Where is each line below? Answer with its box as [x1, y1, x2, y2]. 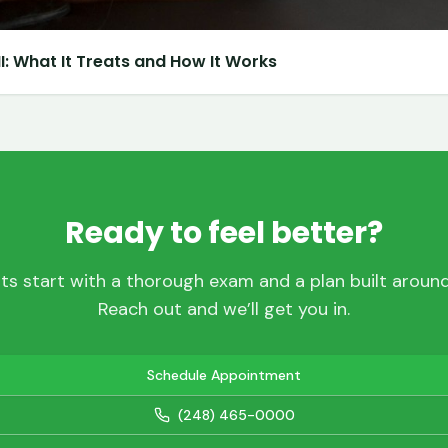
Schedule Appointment [147, 365, 301, 384]
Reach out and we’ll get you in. [98, 296, 350, 321]
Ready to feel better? [65, 211, 383, 254]
